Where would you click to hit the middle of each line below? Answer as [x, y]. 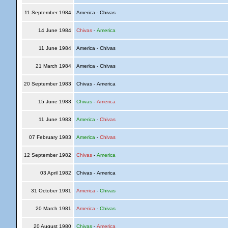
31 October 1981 [51, 191]
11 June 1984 [55, 48]
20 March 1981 [53, 208]
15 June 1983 [54, 102]
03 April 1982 [55, 173]
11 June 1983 [55, 119]
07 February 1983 [50, 137]
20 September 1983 [47, 84]
